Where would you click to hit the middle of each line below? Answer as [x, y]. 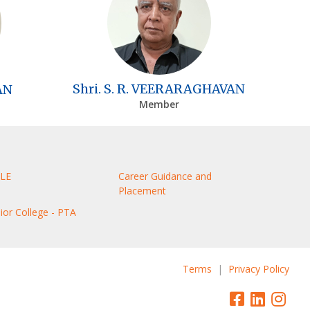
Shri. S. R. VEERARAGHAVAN [159, 89]
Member [159, 104]
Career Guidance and [165, 176]
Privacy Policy [259, 268]
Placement [142, 190]
